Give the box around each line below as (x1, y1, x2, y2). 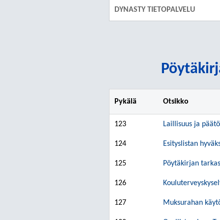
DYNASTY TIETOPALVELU (114, 6, 195, 14)
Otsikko (163, 98, 189, 106)
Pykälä (114, 98, 137, 106)
